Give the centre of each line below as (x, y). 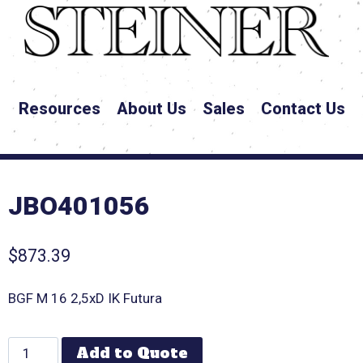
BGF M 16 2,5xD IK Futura (85, 298)
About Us (151, 109)
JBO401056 (79, 206)
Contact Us (303, 109)
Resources (59, 109)
